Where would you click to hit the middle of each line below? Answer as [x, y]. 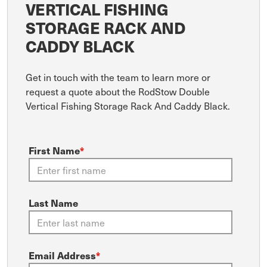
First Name [54, 150]
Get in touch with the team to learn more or [118, 77]
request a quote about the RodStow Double [118, 91]
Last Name [53, 203]
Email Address [62, 255]
